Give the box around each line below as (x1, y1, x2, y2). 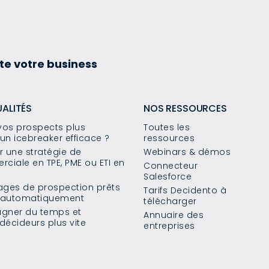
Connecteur (144, 160, 198, 172)
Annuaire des (144, 209, 204, 222)
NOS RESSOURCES (144, 101, 227, 116)
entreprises (144, 220, 195, 232)
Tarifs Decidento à (144, 184, 226, 197)
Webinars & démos (144, 146, 231, 159)
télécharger (144, 195, 197, 208)
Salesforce (144, 171, 192, 183)
